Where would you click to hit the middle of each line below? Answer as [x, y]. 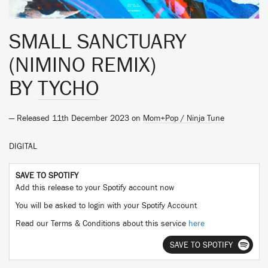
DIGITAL [23, 147]
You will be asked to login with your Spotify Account [106, 206]
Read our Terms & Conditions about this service [102, 224]
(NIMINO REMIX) [83, 65]
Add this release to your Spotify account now [95, 188]
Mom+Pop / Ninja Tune [184, 118]
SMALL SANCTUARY [98, 42]
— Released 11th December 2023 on [76, 118]
